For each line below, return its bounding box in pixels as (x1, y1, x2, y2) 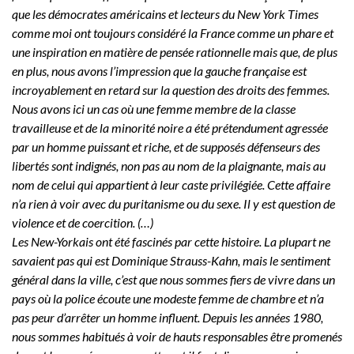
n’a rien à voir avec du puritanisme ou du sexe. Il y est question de (12, 195, 335, 211)
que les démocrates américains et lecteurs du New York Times (12, 6, 318, 21)
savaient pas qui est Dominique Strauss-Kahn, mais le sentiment (12, 252, 330, 268)
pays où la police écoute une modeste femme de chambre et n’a (12, 290, 324, 306)
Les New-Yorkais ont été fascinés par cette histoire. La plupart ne (12, 233, 330, 249)
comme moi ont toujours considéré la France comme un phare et (12, 24, 333, 40)
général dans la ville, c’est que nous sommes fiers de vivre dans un (12, 271, 335, 287)
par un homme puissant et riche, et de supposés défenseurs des (12, 138, 320, 154)
